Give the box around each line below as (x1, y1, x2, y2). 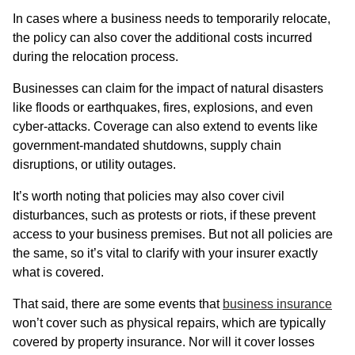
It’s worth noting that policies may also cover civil (13, 189, 284, 204)
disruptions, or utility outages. (13, 158, 176, 172)
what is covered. (13, 265, 104, 280)
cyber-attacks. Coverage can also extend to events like (13, 120, 318, 134)
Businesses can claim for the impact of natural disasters (13, 82, 323, 96)
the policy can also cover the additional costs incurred (13, 31, 312, 45)
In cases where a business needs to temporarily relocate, (13, 12, 330, 26)
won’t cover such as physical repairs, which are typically (13, 316, 326, 330)
